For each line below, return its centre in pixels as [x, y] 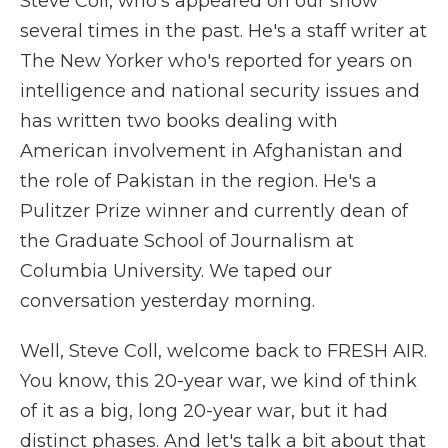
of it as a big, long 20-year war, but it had [204, 411]
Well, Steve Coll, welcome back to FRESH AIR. [223, 351]
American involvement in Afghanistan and [211, 151]
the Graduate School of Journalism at [187, 241]
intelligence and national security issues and [220, 91]
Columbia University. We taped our [176, 271]
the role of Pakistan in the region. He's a [198, 181]
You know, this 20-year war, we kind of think [218, 381]
